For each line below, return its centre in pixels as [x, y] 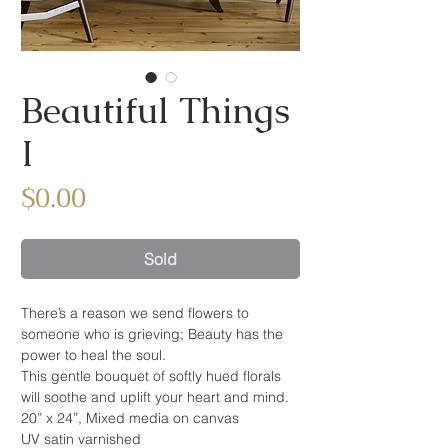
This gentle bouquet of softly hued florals [151, 376]
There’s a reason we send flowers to [135, 313]
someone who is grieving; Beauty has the [152, 334]
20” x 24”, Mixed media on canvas [130, 418]
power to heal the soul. [93, 355]
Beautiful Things [155, 110]
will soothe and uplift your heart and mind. [155, 397]
